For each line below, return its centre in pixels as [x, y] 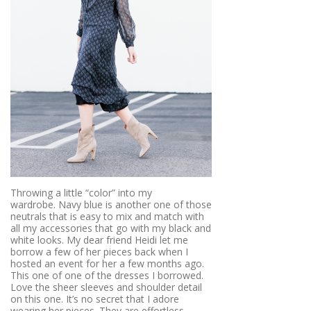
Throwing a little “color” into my [81, 192]
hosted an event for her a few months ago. [107, 263]
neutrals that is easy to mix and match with [107, 216]
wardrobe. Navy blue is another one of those [111, 204]
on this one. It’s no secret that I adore [95, 299]
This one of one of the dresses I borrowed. [107, 275]
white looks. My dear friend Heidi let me [99, 239]
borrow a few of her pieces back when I [99, 251]
